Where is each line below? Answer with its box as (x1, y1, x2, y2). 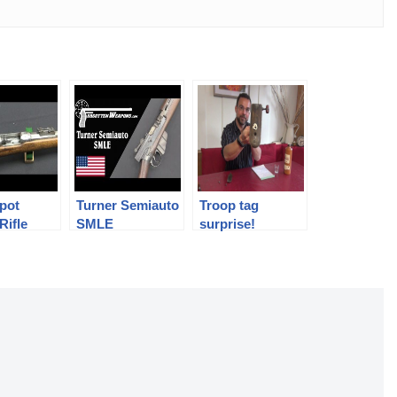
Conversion (76, 234, 149, 250)
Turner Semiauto (76, 197, 180, 213)
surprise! (199, 215, 256, 231)
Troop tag (199, 197, 260, 213)
